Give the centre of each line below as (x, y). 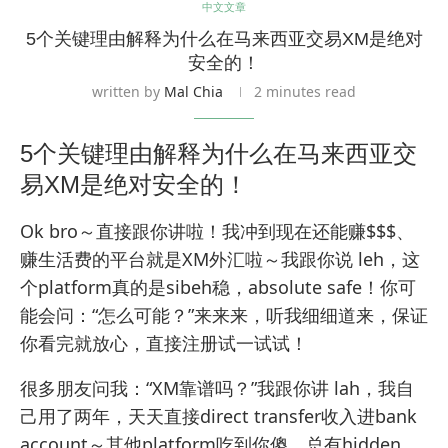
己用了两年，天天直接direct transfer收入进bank (218, 416)
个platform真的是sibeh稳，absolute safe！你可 (218, 287)
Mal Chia (193, 92)
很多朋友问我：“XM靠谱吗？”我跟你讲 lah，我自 (217, 388)
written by (128, 92)
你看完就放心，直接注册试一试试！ (164, 343)
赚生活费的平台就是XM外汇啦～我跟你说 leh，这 (220, 259)
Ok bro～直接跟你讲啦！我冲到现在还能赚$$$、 (217, 231)
